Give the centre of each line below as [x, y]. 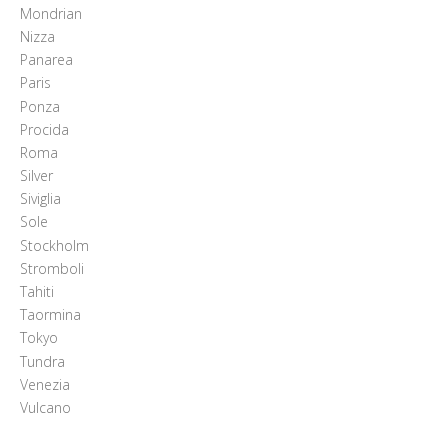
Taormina [50, 315]
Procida [44, 129]
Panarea [46, 60]
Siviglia [40, 199]
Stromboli [51, 268]
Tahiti [36, 292]
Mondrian [50, 13]
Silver [36, 176]
